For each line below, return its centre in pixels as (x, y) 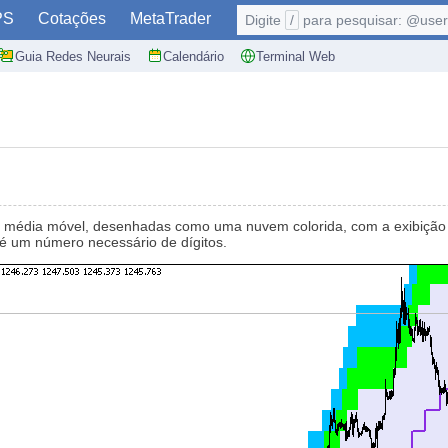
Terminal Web (295, 56)
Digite (265, 20)
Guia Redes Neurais (73, 56)
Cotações (72, 18)
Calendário (193, 56)
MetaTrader (170, 18)
